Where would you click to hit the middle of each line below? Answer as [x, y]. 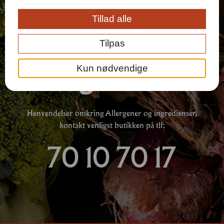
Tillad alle [112, 19]
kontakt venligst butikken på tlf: [112, 125]
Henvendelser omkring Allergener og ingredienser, [112, 113]
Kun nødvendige [112, 68]
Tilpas [112, 43]
